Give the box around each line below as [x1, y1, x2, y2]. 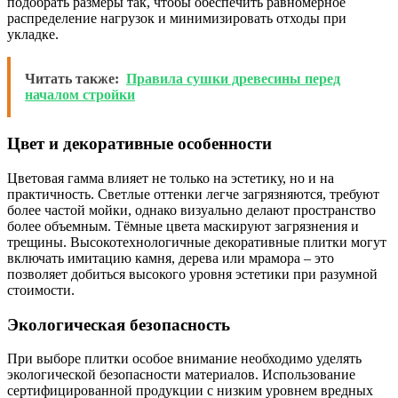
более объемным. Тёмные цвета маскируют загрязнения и [7, 218, 359, 234]
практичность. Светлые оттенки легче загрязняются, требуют [7, 186, 379, 202]
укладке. [7, 27, 59, 43]
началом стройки [25, 87, 135, 103]
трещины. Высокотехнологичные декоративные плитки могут [7, 234, 386, 250]
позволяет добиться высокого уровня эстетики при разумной [7, 266, 378, 282]
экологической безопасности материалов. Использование [7, 367, 355, 383]
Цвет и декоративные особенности [7, 134, 272, 154]
